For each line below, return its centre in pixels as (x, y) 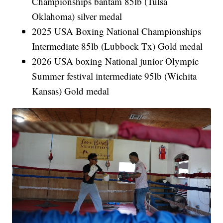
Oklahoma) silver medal (77, 16)
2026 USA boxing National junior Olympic (115, 61)
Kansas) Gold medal (71, 91)
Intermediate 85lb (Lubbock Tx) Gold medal (117, 46)
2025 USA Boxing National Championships (117, 31)
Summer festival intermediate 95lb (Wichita (114, 76)
